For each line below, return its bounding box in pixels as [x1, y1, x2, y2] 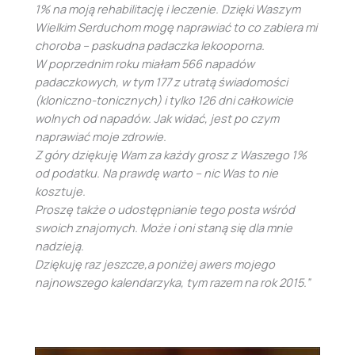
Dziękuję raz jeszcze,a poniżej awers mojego [35, 256, 275, 273]
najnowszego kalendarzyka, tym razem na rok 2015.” [35, 274, 310, 291]
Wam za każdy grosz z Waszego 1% [120, 147, 307, 163]
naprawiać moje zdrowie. [35, 128, 166, 145]
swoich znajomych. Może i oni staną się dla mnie [35, 219, 292, 236]
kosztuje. [35, 183, 86, 200]
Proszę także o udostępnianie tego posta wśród [35, 201, 295, 218]
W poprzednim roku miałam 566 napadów [35, 55, 254, 72]
